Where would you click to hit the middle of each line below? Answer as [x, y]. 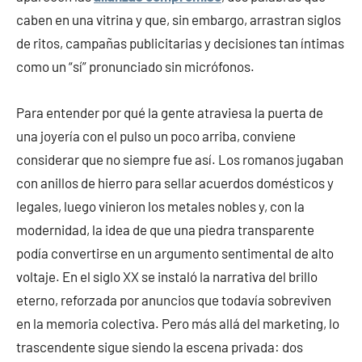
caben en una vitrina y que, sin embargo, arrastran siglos [179, 19]
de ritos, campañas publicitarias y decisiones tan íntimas [180, 43]
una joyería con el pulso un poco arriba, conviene [156, 136]
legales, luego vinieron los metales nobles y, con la [160, 206]
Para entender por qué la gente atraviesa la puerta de [170, 112]
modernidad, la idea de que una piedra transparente [165, 229]
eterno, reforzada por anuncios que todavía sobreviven [174, 300]
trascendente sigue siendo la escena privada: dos [160, 347]
